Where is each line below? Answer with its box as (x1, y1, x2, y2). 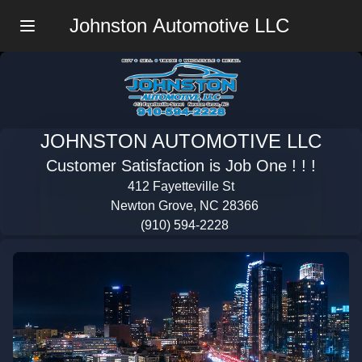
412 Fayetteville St (128, 179, 234, 194)
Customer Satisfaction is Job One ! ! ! (46, 157, 316, 175)
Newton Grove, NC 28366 (111, 199, 259, 213)
